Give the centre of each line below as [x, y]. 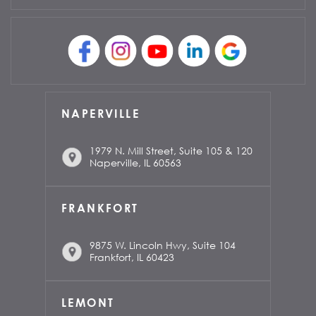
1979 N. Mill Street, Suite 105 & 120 [171, 151]
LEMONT [88, 303]
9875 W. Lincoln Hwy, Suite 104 [163, 245]
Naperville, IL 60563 [135, 163]
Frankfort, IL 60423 [132, 257]
